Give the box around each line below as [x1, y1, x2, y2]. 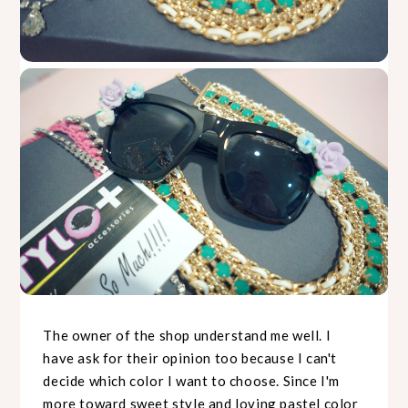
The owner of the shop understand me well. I [43, 326, 331, 343]
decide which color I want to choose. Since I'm [43, 372, 341, 389]
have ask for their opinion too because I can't [43, 349, 338, 366]
